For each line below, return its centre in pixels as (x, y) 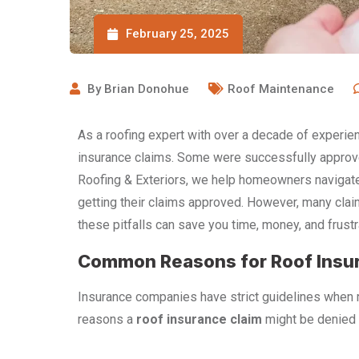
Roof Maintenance (281, 89)
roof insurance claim (199, 320)
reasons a (107, 320)
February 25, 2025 (177, 34)
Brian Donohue (147, 89)
